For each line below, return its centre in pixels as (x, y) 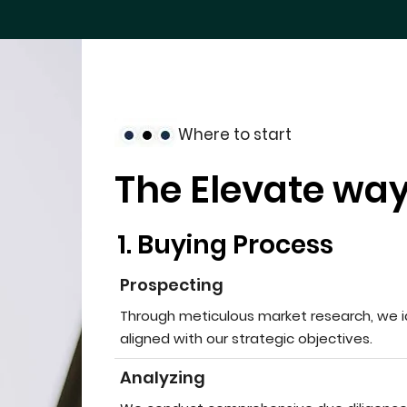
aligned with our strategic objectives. (246, 338)
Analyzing (162, 377)
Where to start (236, 134)
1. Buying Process (225, 245)
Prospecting (171, 285)
